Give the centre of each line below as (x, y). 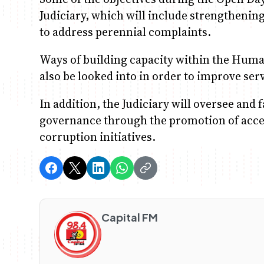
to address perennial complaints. (126, 32)
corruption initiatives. (98, 136)
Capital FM (130, 217)
